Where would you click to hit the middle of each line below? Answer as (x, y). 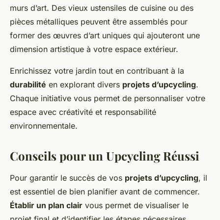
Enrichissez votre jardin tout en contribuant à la (97, 71)
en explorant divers (84, 85)
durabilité (28, 85)
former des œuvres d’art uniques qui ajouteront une (105, 36)
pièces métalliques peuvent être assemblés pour (99, 22)
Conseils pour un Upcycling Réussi (105, 156)
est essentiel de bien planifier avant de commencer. (105, 192)
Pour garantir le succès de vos (67, 178)
